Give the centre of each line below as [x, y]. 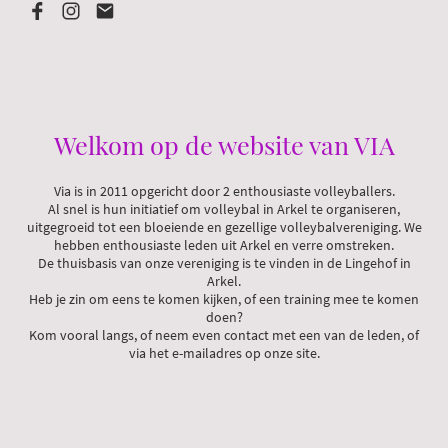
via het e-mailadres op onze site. [224, 352]
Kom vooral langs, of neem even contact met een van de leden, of [224, 334]
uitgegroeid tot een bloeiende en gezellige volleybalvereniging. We [224, 226]
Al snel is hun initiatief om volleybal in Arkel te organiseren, [224, 208]
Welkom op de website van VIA [224, 144]
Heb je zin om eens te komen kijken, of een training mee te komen [224, 298]
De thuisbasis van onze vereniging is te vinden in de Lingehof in [224, 262]
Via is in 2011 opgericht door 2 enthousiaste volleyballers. [224, 190]
